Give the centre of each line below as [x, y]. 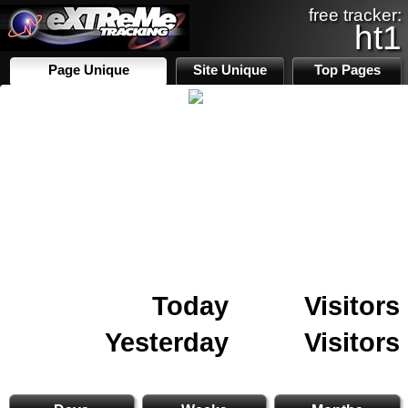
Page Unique [88, 70]
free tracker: [355, 15]
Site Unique [230, 70]
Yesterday [167, 342]
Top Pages [347, 70]
